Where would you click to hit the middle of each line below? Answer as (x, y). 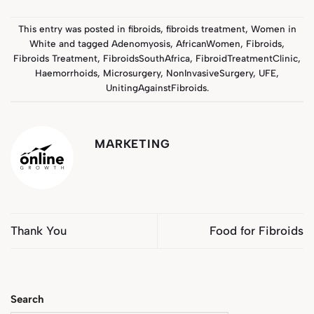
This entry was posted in (73, 29)
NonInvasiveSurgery (210, 73)
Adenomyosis (141, 44)
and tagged (84, 44)
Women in (273, 29)
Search (27, 300)
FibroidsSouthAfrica (146, 59)
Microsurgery (132, 73)
